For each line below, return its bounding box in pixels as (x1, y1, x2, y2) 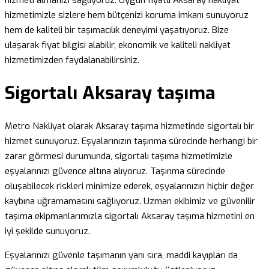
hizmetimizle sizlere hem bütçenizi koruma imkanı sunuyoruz (5, 9, 249, 22)
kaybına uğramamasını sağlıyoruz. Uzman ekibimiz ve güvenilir (5, 195, 255, 207)
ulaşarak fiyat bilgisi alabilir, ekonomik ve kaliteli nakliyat (5, 39, 231, 52)
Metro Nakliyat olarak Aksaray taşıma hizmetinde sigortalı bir (5, 119, 254, 132)
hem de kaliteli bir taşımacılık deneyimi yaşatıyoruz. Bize (5, 24, 229, 37)
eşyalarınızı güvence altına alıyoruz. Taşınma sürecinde (5, 165, 225, 177)
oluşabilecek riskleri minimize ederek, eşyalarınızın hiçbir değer (5, 180, 254, 192)
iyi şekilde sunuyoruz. (5, 225, 90, 237)
